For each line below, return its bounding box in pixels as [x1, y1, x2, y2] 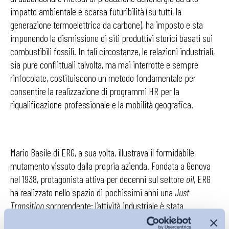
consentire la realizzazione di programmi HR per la [10, 85, 179, 97]
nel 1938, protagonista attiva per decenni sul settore [10, 173, 186, 185]
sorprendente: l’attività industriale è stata [44, 199, 184, 212]
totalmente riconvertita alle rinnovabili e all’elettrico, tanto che [10, 213, 215, 225]
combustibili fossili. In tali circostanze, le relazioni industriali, [10, 45, 215, 57]
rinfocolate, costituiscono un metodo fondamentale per [10, 72, 196, 84]
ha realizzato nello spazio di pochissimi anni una [10, 186, 175, 198]
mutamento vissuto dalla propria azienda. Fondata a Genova [10, 159, 211, 172]
